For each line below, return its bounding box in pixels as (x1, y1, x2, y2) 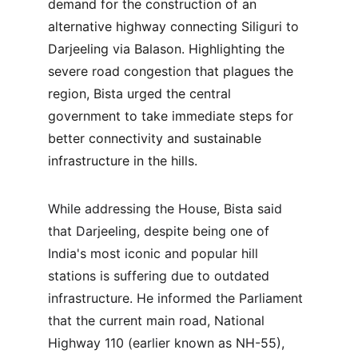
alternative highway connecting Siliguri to (48, 18, 303, 34)
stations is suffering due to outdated (48, 268, 273, 284)
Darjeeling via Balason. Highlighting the (48, 41, 288, 57)
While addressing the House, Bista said (48, 201, 286, 217)
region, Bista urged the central (48, 86, 235, 101)
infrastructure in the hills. (48, 153, 197, 169)
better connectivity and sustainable (48, 130, 265, 146)
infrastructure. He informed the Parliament (48, 290, 307, 306)
